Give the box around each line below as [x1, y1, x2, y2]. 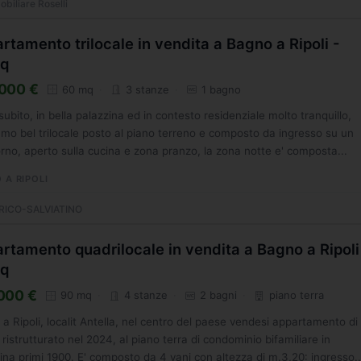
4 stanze [121, 288, 168, 302]
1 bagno [198, 82, 242, 96]
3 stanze [122, 82, 170, 96]
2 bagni [197, 288, 238, 302]
